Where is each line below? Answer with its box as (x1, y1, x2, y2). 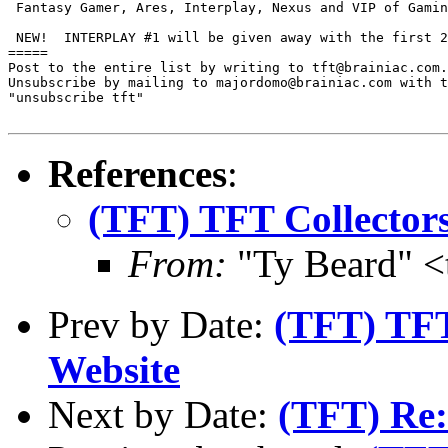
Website (48, 347, 180, 391)
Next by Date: (48, 392, 278, 436)
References (48, 151, 227, 195)
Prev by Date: (48, 302, 274, 346)
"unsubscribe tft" (8, 89, 144, 105)
